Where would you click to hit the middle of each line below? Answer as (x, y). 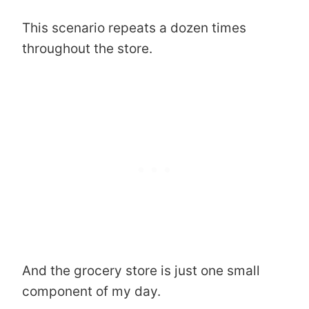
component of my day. (91, 291)
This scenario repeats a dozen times (134, 28)
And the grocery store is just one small (141, 270)
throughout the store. (87, 48)
